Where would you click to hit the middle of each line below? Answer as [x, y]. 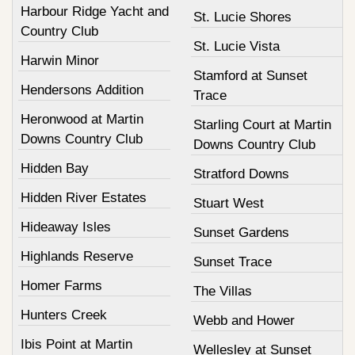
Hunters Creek [64, 315]
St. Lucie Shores [242, 17]
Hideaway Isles [66, 227]
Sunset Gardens [241, 232]
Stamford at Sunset [250, 75]
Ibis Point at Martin [76, 344]
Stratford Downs [241, 174]
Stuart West [228, 203]
